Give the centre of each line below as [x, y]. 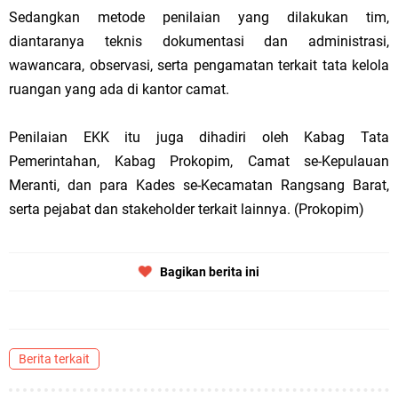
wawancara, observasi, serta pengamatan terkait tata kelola [199, 66]
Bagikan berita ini [210, 272]
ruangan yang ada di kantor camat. [119, 90]
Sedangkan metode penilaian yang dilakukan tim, [199, 18]
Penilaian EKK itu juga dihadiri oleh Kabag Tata [199, 138]
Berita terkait [54, 359]
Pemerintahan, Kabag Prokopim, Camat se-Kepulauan [199, 162]
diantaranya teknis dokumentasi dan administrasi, [199, 42]
